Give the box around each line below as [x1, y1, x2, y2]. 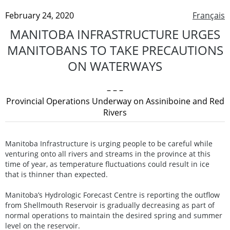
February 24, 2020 [5, 9, 74, 21]
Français [193, 9, 225, 21]
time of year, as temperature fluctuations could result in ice [5, 159, 209, 169]
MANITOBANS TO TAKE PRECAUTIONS [7, 41, 223, 59]
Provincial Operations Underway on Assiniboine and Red [6, 95, 224, 107]
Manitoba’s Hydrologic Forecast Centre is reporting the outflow [5, 189, 220, 200]
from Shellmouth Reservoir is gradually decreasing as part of [5, 200, 215, 210]
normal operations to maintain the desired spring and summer [5, 210, 222, 220]
